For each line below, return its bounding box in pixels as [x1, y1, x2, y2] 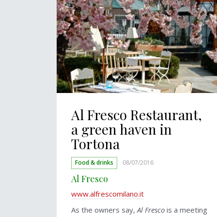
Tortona [71, 135, 120, 153]
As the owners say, [71, 205, 137, 215]
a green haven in [71, 120, 172, 139]
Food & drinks [75, 158, 114, 167]
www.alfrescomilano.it [71, 189, 144, 199]
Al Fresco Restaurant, [71, 106, 202, 124]
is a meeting [165, 205, 207, 215]
